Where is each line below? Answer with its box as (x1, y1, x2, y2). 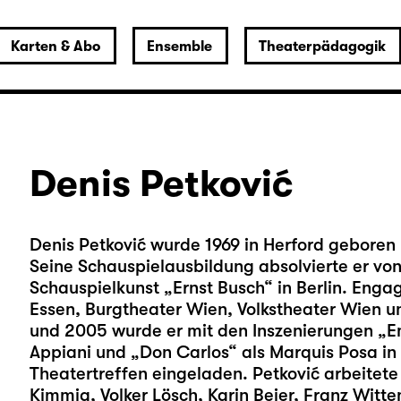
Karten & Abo (10, 38, 100, 55)
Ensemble (146, 38, 212, 55)
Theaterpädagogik (258, 38, 386, 55)
